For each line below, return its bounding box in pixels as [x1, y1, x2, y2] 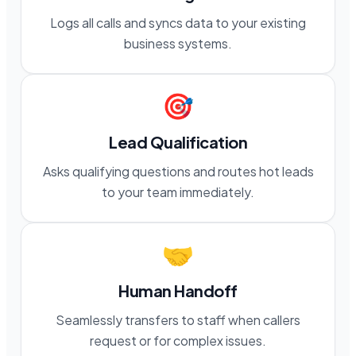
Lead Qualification [109, 131, 247, 152]
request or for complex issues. [90, 331, 266, 349]
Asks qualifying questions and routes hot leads [42, 162, 314, 180]
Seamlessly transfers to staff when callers [56, 311, 300, 328]
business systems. [124, 34, 232, 52]
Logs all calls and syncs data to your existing [50, 14, 306, 31]
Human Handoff [118, 280, 238, 300]
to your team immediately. [102, 183, 254, 200]
